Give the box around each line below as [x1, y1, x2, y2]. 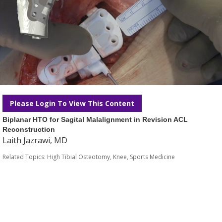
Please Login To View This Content [10, 99, 134, 108]
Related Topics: [2, 153, 47, 161]
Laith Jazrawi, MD [2, 135, 67, 146]
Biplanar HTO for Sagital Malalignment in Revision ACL [2, 115, 188, 123]
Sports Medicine [130, 153, 175, 161]
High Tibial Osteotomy [47, 153, 110, 161]
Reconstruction [2, 125, 55, 133]
